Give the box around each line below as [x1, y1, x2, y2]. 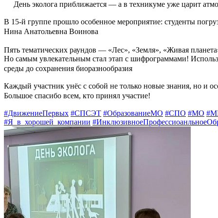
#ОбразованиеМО [103, 109, 163, 118]
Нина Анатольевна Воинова [4, 27, 100, 36]
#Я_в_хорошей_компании [4, 118, 91, 127]
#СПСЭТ [71, 109, 101, 118]
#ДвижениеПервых [4, 109, 69, 118]
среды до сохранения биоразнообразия [4, 64, 134, 73]
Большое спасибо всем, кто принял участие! [4, 91, 152, 100]
